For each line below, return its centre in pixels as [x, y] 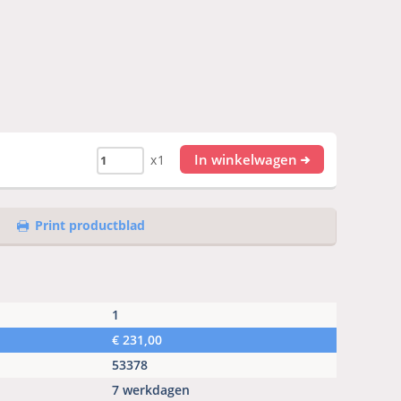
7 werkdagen [151, 390]
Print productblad [90, 226]
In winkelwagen [245, 160]
